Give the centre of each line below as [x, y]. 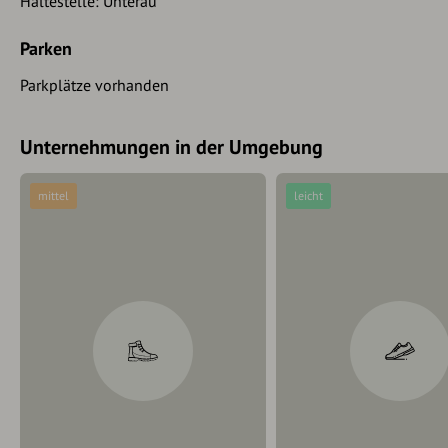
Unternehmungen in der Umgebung [171, 146]
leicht [309, 195]
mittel [53, 195]
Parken [46, 48]
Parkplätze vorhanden [94, 84]
